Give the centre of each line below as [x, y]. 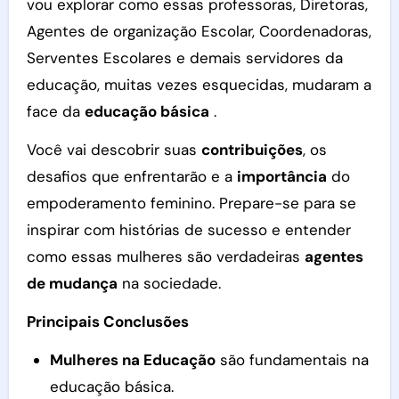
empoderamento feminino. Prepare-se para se [191, 203]
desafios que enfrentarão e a [131, 176]
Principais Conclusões [107, 322]
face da [55, 111]
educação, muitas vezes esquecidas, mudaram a [199, 85]
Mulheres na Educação [132, 360]
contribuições [252, 150]
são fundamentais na [292, 360]
